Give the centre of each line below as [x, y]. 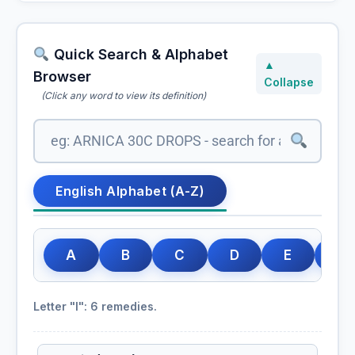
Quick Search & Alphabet [139, 55]
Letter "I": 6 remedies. [95, 307]
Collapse [289, 82]
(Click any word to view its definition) [124, 96]
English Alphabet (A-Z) [130, 191]
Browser [62, 77]
